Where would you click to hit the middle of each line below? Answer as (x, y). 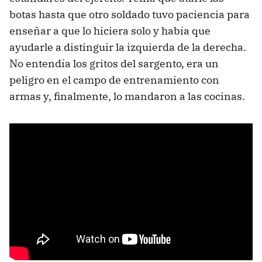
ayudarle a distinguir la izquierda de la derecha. (128, 47)
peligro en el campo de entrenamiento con (114, 80)
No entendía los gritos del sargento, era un (114, 63)
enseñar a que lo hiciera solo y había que (110, 30)
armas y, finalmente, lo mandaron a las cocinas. (127, 96)
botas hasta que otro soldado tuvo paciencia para (130, 14)
